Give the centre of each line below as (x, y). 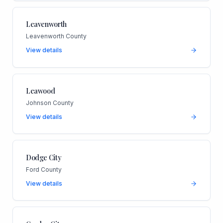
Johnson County (50, 103)
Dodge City (44, 157)
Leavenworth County (56, 36)
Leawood (40, 91)
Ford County (44, 169)
